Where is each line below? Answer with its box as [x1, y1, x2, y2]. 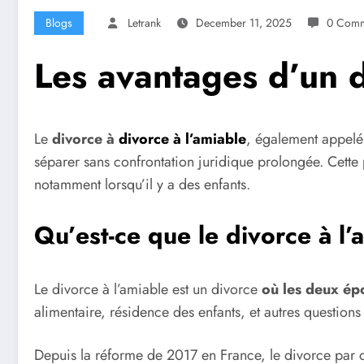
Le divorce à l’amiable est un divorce [34, 278, 262, 300]
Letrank [128, 15, 161, 32]
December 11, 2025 [196, 15, 292, 32]
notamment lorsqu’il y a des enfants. [34, 174, 250, 196]
